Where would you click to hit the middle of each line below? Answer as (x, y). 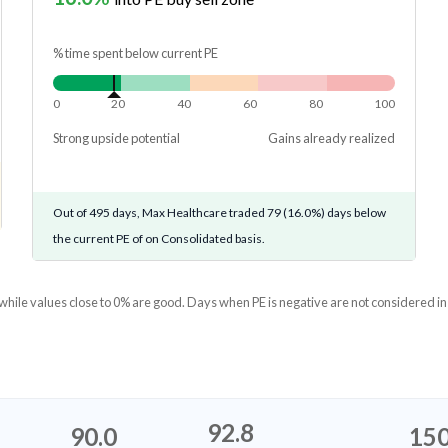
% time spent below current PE (135, 53)
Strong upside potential (116, 138)
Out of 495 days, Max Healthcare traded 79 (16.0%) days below (219, 213)
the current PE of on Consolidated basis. (158, 239)
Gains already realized (332, 138)
